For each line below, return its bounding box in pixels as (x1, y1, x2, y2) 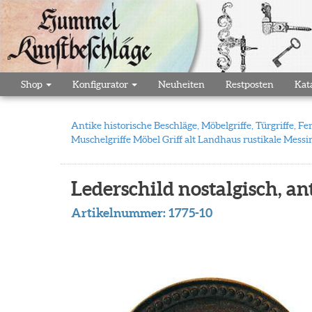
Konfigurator (72, 79, 130, 90)
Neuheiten (158, 79, 205, 90)
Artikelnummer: (71, 205, 169, 220)
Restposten (226, 79, 274, 90)
